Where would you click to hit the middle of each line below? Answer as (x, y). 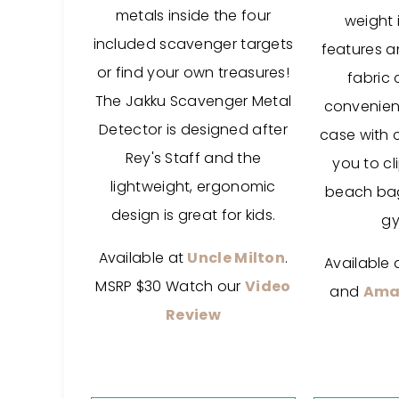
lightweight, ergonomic (193, 187)
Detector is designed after (193, 130)
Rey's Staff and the (193, 158)
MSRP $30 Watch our (171, 286)
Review (193, 315)
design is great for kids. (193, 215)
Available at (143, 258)
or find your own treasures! (193, 73)
